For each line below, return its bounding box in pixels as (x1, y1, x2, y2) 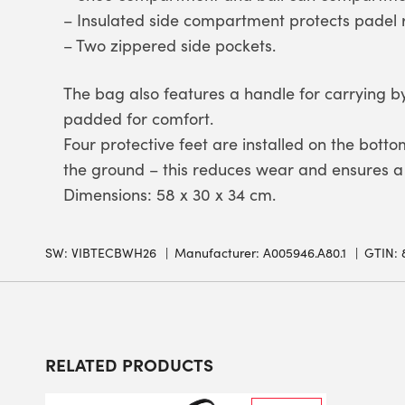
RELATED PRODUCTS (45, 353, 213, 376)
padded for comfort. (63, 108, 213, 129)
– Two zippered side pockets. (63, 34, 276, 56)
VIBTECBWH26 (71, 244, 156, 261)
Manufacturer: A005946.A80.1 (174, 244, 346, 261)
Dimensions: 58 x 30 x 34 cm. (63, 184, 276, 205)
